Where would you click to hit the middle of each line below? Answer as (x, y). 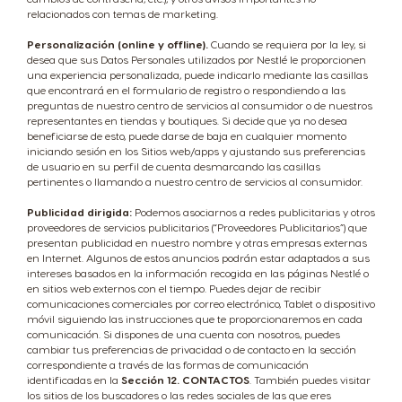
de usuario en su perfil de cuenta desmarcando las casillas (174, 166)
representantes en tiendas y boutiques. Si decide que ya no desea (187, 120)
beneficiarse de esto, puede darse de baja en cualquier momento (187, 135)
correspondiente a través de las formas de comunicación (168, 364)
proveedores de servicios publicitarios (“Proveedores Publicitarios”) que (197, 227)
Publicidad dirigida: (79, 212)
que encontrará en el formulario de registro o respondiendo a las (186, 90)
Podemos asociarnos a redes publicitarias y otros (253, 212)
